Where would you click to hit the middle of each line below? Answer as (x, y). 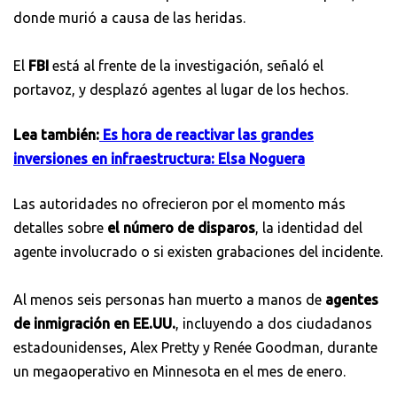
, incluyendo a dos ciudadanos (274, 323)
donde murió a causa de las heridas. (129, 17)
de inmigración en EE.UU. (94, 323)
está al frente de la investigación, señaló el (188, 65)
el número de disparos (179, 227)
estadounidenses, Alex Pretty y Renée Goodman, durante (195, 347)
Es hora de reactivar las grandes (206, 134)
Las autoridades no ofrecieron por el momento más (179, 203)
